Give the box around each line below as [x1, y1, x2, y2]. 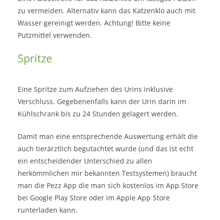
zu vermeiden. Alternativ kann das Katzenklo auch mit [18, 5, 195, 15]
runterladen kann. [18, 205, 78, 215]
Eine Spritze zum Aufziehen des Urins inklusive [18, 84, 173, 94]
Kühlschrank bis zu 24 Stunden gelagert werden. [18, 109, 178, 118]
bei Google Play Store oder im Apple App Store [18, 192, 170, 202]
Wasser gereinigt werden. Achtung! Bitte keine [18, 18, 170, 27]
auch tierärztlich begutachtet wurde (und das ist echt [18, 143, 193, 153]
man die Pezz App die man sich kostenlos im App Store [18, 180, 198, 190]
